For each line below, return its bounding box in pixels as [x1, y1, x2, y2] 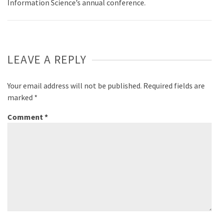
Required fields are [143, 81, 205, 91]
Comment [7, 112, 44, 122]
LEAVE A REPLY [7, 52, 87, 67]
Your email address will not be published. [7, 81, 142, 91]
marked [7, 92, 34, 103]
